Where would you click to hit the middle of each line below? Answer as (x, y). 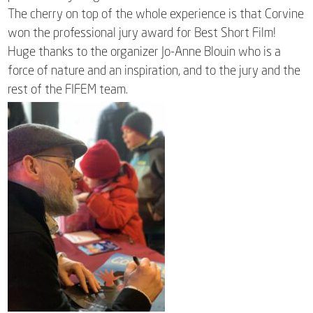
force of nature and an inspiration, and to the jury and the (154, 70)
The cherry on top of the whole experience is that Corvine (156, 13)
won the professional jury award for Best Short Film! (142, 32)
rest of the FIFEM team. (68, 89)
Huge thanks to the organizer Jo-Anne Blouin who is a (145, 51)
